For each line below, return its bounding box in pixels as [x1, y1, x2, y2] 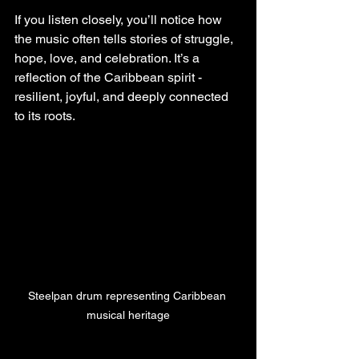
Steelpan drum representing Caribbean [27, 288, 229, 302]
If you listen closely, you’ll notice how [14, 12, 225, 27]
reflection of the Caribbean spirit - [14, 70, 205, 85]
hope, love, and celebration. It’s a [14, 50, 203, 66]
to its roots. [14, 108, 75, 123]
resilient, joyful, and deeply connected [14, 89, 232, 104]
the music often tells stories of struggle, [14, 31, 236, 46]
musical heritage [87, 308, 170, 321]
